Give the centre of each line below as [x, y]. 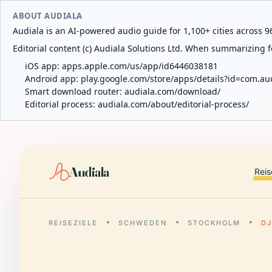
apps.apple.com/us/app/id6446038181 [140, 66]
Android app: [53, 79]
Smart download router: [75, 91]
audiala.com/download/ [172, 91]
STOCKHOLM [214, 223]
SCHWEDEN [142, 223]
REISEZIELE [73, 223]
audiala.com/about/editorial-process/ [173, 104]
